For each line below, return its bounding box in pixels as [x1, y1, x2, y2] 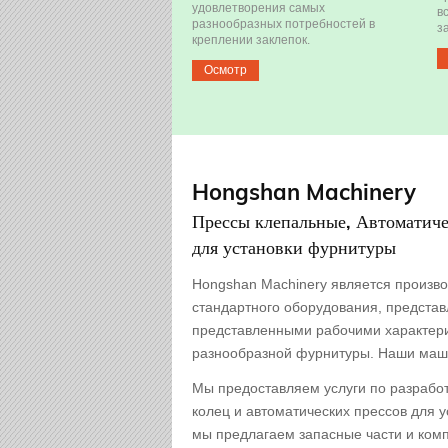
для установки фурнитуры [192, 235, 396, 259]
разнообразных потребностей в [192, 16, 375, 31]
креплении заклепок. [192, 32, 310, 47]
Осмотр [204, 63, 247, 78]
